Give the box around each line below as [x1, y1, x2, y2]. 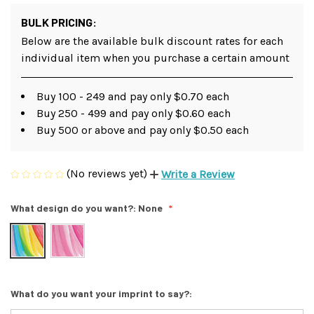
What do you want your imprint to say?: [11, 287, 194, 300]
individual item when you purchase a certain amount [21, 50, 289, 64]
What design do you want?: [11, 202, 138, 214]
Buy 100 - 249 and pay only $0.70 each [36, 89, 229, 103]
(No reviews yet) [67, 166, 147, 180]
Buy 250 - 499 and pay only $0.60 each [36, 106, 231, 120]
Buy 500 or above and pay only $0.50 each [36, 123, 249, 137]
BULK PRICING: [21, 15, 97, 29]
